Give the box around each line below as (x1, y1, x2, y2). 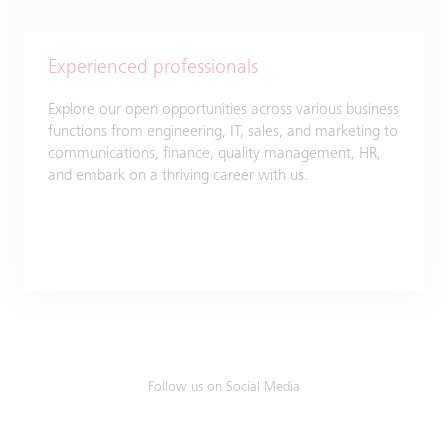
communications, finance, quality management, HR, (48, 146, 381, 162)
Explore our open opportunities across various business (48, 102, 399, 118)
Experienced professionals (48, 59, 258, 79)
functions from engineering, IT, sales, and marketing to (48, 124, 398, 140)
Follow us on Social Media (148, 381, 300, 395)
